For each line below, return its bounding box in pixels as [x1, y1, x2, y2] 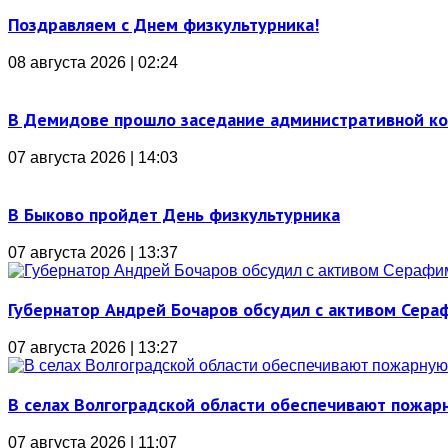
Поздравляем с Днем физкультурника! [8, 13, 319, 36]
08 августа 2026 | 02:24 [8, 54, 178, 71]
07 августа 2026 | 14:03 [8, 149, 178, 166]
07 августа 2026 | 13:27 [8, 339, 178, 356]
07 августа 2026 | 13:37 [8, 244, 178, 261]
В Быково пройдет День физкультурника [8, 203, 340, 226]
